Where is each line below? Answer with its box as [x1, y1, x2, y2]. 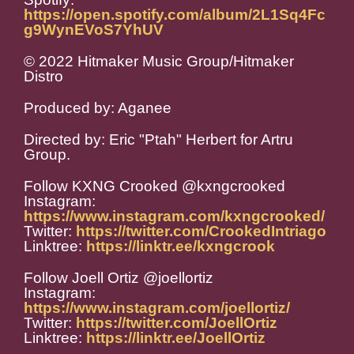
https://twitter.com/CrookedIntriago [76, 223, 326, 240]
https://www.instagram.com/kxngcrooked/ [24, 208, 325, 225]
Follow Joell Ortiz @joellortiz [24, 269, 213, 287]
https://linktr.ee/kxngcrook [86, 238, 275, 255]
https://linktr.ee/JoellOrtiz [86, 330, 265, 347]
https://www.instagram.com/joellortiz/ [24, 299, 290, 317]
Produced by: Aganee [24, 100, 171, 117]
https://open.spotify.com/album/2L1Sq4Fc [24, 6, 326, 24]
